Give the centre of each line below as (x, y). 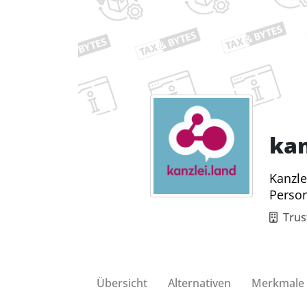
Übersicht (122, 283)
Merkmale (278, 283)
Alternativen (199, 283)
